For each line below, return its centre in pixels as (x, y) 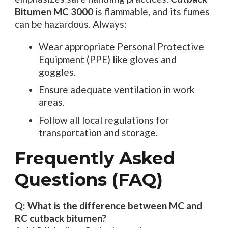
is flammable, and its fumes (151, 11)
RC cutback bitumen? (60, 218)
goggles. (57, 72)
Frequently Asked (95, 159)
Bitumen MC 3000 (54, 11)
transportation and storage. (98, 132)
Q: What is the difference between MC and (108, 206)
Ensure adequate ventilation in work (117, 90)
